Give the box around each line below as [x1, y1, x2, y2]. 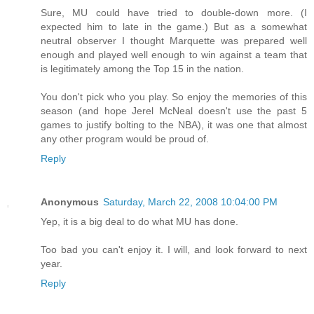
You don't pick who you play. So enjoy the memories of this [41, 90, 307, 102]
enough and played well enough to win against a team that [41, 48, 307, 60]
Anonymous [41, 196, 99, 207]
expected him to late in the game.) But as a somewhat [41, 20, 307, 32]
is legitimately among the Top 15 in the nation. [41, 62, 244, 74]
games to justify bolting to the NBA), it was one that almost [41, 118, 307, 130]
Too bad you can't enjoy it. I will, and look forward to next [41, 243, 307, 255]
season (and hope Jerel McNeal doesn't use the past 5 [41, 104, 307, 116]
